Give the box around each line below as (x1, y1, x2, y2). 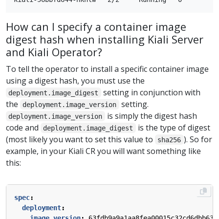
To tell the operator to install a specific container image (6, 63, 209, 74)
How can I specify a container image (6, 19, 186, 34)
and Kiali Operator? (6, 44, 102, 59)
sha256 (157, 135, 181, 144)
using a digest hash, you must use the (6, 75, 145, 86)
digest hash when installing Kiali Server (6, 32, 203, 46)
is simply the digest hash (105, 110, 197, 121)
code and (6, 122, 41, 133)
